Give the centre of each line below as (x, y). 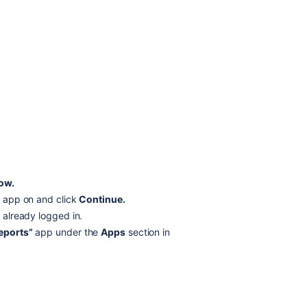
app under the (67, 232)
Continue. (102, 199)
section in (148, 232)
